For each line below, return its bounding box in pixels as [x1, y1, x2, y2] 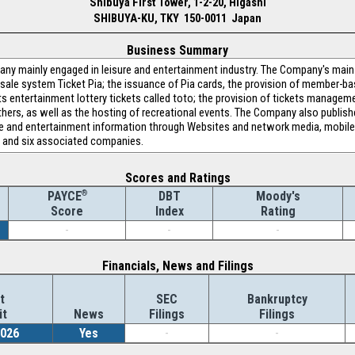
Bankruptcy [246, 292, 307, 307]
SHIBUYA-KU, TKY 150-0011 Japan [94, 11, 261, 25]
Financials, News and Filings [101, 258, 254, 273]
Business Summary [127, 43, 228, 58]
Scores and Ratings [124, 170, 231, 185]
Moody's [255, 189, 300, 204]
